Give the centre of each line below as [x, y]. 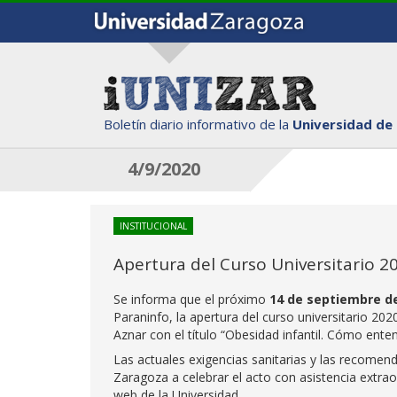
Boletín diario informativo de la [198, 124]
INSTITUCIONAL [153, 226]
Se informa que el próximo [191, 299]
